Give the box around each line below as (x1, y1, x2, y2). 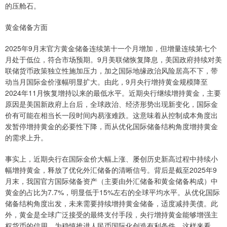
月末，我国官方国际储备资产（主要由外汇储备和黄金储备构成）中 (5, 176, 218, 186)
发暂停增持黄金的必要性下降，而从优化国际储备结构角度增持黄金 (5, 121, 218, 132)
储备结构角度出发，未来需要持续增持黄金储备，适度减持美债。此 (5, 198, 218, 209)
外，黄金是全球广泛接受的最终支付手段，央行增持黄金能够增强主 (5, 209, 218, 220)
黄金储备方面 (5, 22, 48, 32)
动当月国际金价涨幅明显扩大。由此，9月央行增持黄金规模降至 (5, 77, 208, 87)
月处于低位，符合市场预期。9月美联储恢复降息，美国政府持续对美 (5, 54, 222, 65)
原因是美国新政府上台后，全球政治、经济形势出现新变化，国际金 (5, 99, 218, 109)
